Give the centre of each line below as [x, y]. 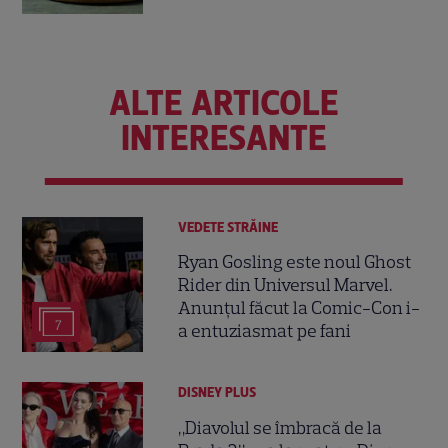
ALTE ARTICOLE [224, 102]
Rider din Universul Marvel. [285, 284]
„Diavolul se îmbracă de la [280, 427]
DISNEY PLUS [217, 393]
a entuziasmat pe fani [265, 330]
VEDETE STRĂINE [228, 227]
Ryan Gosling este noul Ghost [295, 261]
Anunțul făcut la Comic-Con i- [299, 307]
